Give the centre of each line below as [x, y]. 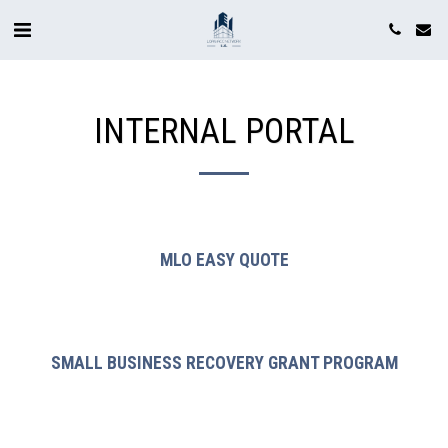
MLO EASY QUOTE [224, 260]
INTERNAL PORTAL [224, 131]
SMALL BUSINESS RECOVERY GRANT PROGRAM [224, 363]
